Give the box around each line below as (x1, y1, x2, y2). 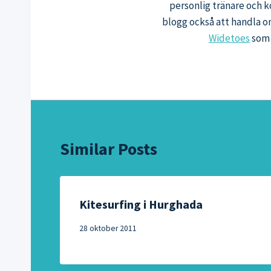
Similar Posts (60, 138, 157, 160)
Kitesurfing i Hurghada (79, 197, 203, 212)
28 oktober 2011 (79, 223, 137, 233)
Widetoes (209, 31, 250, 45)
